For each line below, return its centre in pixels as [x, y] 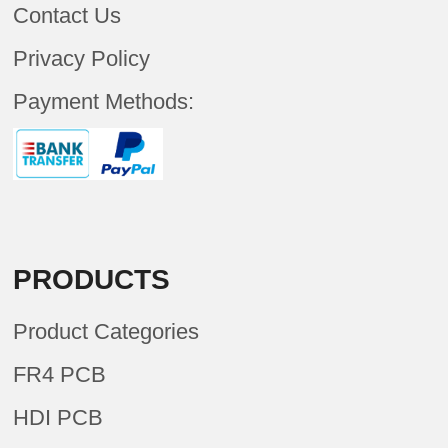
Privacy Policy [82, 59]
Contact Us [67, 16]
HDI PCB [58, 418]
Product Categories [106, 332]
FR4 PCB [60, 375]
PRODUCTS [92, 280]
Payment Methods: [104, 102]
